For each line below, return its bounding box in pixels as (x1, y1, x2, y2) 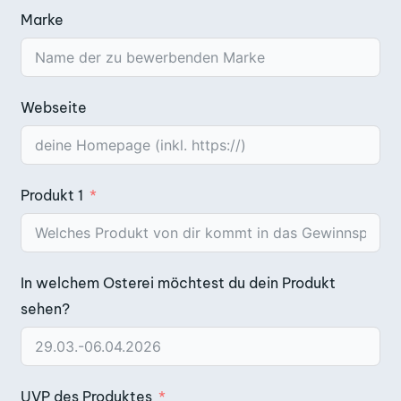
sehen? (21, 299, 70, 318)
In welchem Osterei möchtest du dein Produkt (21, 273, 336, 292)
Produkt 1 (21, 185, 83, 204)
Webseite (21, 98, 87, 116)
